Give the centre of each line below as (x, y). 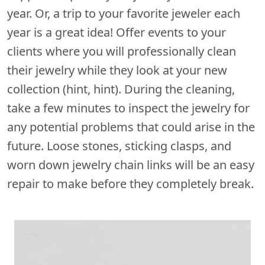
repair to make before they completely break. (130, 183)
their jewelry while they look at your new (117, 70)
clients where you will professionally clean (122, 51)
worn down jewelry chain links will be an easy (131, 164)
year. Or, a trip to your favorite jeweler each (124, 13)
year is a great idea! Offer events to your (117, 32)
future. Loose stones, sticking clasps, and (119, 146)
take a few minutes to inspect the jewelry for (128, 108)
